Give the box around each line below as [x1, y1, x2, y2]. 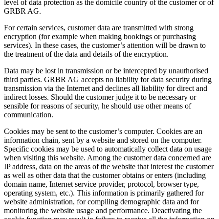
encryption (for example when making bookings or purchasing [4, 32, 196, 41]
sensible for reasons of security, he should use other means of [4, 101, 191, 110]
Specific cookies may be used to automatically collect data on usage [4, 144, 212, 153]
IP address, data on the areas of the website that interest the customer [4, 162, 214, 171]
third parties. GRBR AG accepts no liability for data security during [4, 75, 212, 84]
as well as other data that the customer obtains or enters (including [4, 171, 206, 179]
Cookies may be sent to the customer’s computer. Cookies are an [4, 127, 202, 135]
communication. [4, 110, 53, 119]
